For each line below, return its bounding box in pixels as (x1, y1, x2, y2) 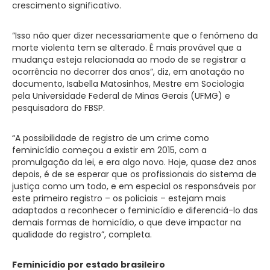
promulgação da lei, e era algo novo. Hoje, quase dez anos (12, 156, 257, 168)
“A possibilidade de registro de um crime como (12, 132, 209, 144)
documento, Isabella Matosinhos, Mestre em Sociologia (12, 78, 244, 90)
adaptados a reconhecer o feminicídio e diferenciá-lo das (12, 204, 258, 216)
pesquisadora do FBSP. (12, 102, 105, 114)
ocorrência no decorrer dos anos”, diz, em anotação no (12, 66, 245, 78)
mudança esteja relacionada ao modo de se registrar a (12, 54, 246, 66)
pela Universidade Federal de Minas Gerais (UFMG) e (12, 90, 230, 102)
